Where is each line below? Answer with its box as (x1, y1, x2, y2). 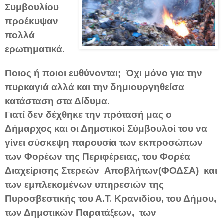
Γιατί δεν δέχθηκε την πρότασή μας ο (5, 109, 172, 120)
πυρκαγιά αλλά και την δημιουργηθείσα (5, 81, 184, 92)
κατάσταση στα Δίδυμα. (5, 95, 110, 106)
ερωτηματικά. (5, 43, 65, 54)
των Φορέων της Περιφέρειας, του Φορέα (5, 151, 190, 162)
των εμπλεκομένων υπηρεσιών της (5, 179, 164, 190)
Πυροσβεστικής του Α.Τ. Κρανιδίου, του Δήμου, (5, 193, 216, 204)
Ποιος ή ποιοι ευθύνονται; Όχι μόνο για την (5, 67, 202, 78)
